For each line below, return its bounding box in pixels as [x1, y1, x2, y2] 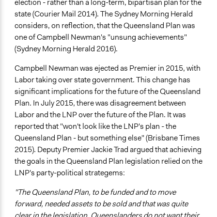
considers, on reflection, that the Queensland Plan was [15, 20, 195, 31]
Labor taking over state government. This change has [15, 75, 190, 85]
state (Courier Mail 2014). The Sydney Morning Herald [15, 9, 193, 19]
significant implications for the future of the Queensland [15, 86, 201, 97]
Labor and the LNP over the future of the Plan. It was [15, 109, 186, 120]
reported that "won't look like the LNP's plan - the [15, 121, 176, 132]
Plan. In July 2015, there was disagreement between [15, 98, 186, 108]
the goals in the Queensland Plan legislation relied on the [15, 156, 202, 167]
